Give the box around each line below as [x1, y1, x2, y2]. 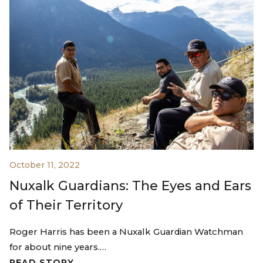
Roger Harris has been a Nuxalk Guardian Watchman [9, 226, 243, 237]
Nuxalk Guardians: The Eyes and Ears [9, 177, 251, 194]
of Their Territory [9, 197, 123, 213]
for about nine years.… [9, 241, 106, 252]
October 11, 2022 [9, 159, 80, 170]
